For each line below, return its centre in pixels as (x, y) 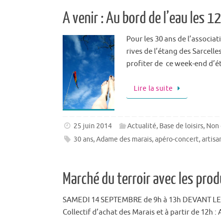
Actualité (142, 126)
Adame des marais (124, 140)
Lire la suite (153, 88)
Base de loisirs (182, 126)
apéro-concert (177, 140)
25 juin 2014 (93, 126)
